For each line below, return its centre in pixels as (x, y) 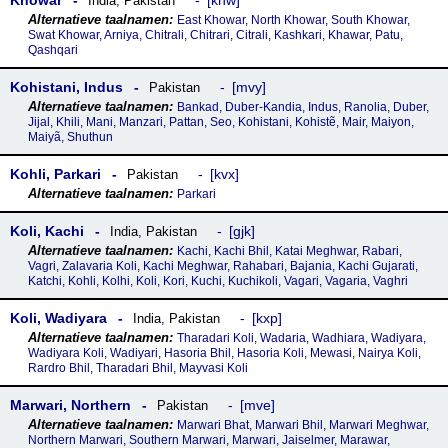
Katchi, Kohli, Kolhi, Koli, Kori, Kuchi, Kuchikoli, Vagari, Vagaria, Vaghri (217, 281)
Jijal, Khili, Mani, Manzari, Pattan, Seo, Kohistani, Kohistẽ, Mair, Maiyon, (220, 122)
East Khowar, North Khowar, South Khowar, (293, 20)
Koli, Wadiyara (58, 318)
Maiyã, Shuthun (70, 137)
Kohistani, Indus (66, 87)
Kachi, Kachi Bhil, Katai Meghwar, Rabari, (289, 251)
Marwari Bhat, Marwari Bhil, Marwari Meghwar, (302, 425)
